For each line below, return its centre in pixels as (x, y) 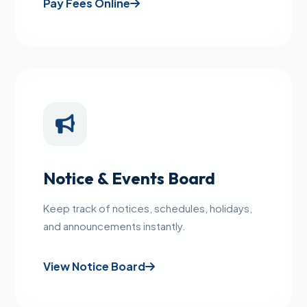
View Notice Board (95, 267)
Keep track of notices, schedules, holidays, (148, 208)
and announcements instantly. (115, 226)
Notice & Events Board (130, 179)
